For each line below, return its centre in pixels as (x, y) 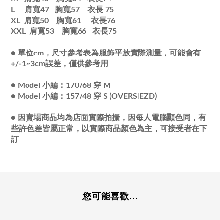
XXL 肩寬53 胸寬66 (52, 32)
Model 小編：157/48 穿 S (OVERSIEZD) (87, 96)
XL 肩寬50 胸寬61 (51, 21)
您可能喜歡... (110, 196)
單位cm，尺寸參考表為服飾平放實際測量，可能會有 (109, 53)
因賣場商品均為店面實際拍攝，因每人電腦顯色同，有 (112, 118)
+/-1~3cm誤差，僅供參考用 (59, 64)
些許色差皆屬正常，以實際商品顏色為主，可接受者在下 (109, 129)
